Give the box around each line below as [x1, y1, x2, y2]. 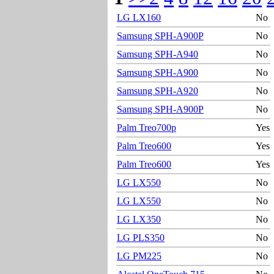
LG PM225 [117, 250, 161, 261]
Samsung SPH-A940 [117, 48, 198, 59]
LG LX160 [117, 12, 161, 23]
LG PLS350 [117, 232, 165, 243]
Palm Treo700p [117, 122, 176, 133]
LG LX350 [117, 213, 161, 224]
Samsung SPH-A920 [117, 85, 198, 96]
